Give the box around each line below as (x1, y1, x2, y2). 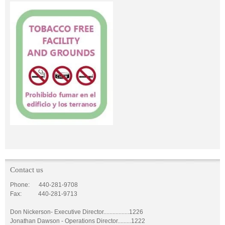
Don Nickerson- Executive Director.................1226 (10, 208, 143, 216)
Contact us (10, 166, 43, 174)
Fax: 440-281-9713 (10, 190, 77, 198)
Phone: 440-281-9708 (10, 181, 78, 189)
